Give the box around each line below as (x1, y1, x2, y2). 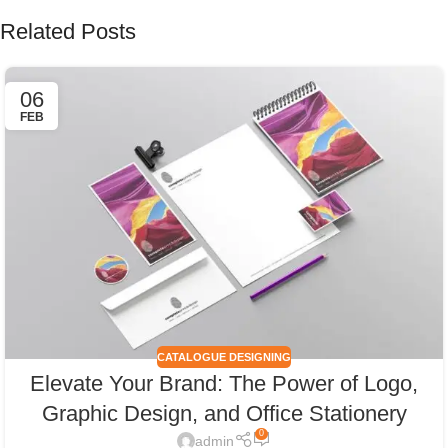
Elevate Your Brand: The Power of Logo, (30, 370, 418, 396)
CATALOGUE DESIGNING (157, 351, 291, 364)
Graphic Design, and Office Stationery (41, 400, 407, 426)
